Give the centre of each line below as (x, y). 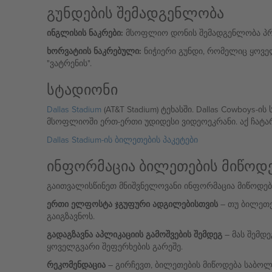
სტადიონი (82, 89)
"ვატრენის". (69, 63)
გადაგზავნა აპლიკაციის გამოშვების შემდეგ (134, 234)
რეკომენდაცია (76, 265)
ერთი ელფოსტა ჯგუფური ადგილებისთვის (132, 204)
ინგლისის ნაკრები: (85, 33)
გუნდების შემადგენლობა (135, 13)
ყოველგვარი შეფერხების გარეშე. (114, 246)
